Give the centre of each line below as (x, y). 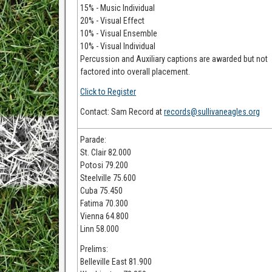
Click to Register (108, 92)
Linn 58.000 (100, 229)
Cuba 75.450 (102, 191)
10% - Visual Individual (118, 46)
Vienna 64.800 (105, 216)
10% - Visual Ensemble (119, 33)
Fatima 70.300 (104, 203)
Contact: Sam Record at (122, 112)
